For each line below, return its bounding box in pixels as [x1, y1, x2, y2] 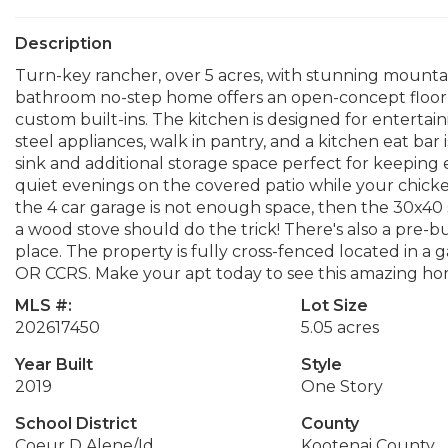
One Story [300, 377, 383, 396]
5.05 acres [300, 318, 379, 337]
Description [15, 34, 112, 53]
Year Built [15, 355, 93, 374]
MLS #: [15, 296, 72, 315]
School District [15, 414, 137, 433]
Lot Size [300, 296, 368, 315]
